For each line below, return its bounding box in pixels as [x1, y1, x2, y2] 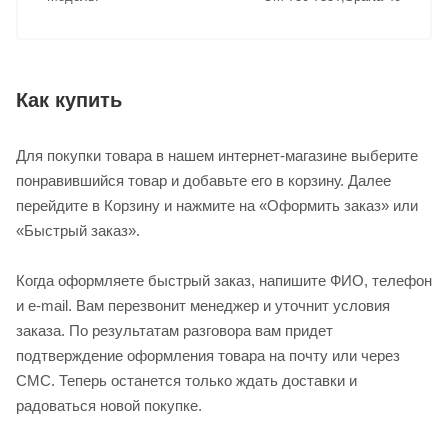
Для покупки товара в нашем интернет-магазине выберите [16, 146, 418, 164]
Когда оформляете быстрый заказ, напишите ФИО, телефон [16, 271, 432, 289]
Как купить [16, 88, 122, 111]
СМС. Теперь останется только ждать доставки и [16, 371, 357, 389]
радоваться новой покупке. [16, 396, 202, 414]
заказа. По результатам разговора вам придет [16, 321, 333, 339]
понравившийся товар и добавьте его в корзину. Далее [16, 171, 391, 189]
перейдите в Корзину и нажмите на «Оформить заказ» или [16, 196, 418, 214]
